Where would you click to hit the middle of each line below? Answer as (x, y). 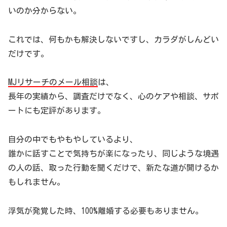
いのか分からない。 (45, 10)
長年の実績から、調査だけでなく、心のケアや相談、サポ (113, 97)
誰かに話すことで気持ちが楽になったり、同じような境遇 (113, 154)
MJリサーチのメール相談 (53, 82)
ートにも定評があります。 (57, 111)
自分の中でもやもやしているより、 (73, 140)
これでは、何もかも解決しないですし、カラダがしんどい (113, 39)
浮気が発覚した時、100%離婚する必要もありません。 (106, 211)
